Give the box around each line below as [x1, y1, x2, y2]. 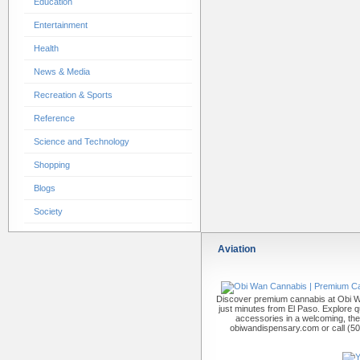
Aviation [218, 243, 256, 255]
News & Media [33, 67, 90, 76]
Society [33, 207, 63, 216]
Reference [33, 113, 75, 123]
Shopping [33, 160, 70, 170]
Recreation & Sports [33, 90, 112, 100]
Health [33, 43, 59, 53]
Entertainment [33, 20, 88, 30]
